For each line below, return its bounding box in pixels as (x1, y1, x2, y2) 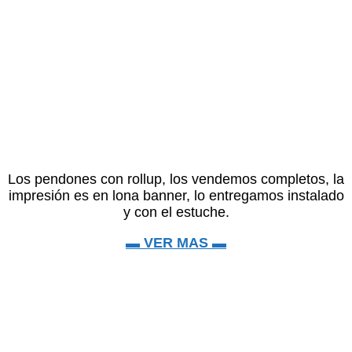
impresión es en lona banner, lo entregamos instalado (8, 187, 344, 203)
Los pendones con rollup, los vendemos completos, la (8, 170, 344, 187)
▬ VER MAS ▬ (126, 234, 226, 251)
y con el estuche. (123, 203, 229, 220)
